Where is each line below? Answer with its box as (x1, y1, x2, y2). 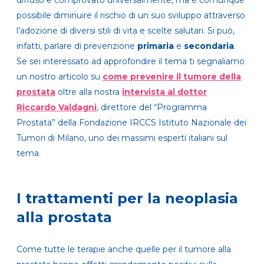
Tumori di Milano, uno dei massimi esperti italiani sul (16, 132, 227, 143)
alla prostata (16, 208, 112, 226)
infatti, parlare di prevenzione (16, 40, 137, 51)
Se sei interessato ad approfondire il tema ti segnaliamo (16, 55, 245, 67)
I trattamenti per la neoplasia (16, 189, 238, 207)
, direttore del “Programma (97, 101, 207, 113)
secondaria (184, 40, 234, 51)
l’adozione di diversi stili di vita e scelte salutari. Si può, (16, 25, 235, 36)
